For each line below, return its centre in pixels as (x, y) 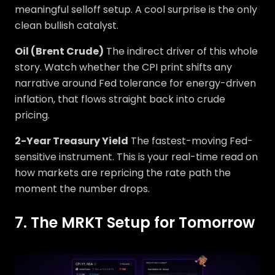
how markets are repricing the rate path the (123, 173)
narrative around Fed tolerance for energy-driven (135, 83)
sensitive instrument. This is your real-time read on (136, 157)
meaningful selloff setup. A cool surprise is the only (136, 10)
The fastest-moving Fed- (191, 141)
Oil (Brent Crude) (59, 51)
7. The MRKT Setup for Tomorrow (135, 223)
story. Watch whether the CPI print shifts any (123, 67)
